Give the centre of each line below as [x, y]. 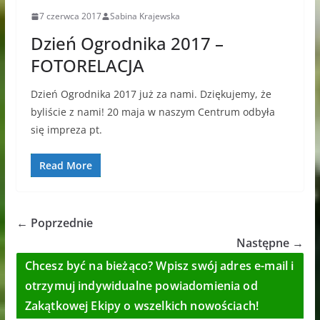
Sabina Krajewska [145, 16]
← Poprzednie [54, 223]
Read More [65, 166]
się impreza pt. [66, 130]
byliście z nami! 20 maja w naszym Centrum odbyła [152, 112]
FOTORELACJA [87, 66]
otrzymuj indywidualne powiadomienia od [141, 286]
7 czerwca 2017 [70, 16]
